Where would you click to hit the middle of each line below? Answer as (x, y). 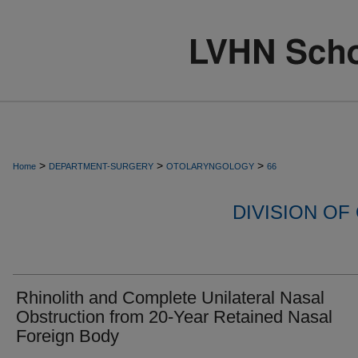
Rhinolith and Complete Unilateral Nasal (170, 298)
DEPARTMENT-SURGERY (101, 166)
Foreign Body (68, 336)
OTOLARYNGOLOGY (210, 166)
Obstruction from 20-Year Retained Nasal (174, 317)
